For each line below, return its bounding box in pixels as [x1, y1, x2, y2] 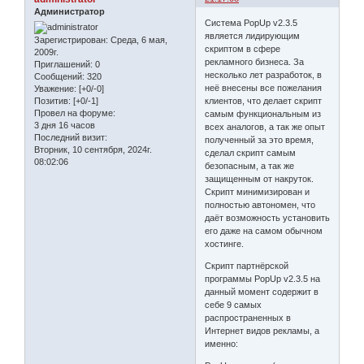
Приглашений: [34, 59, 93, 70]
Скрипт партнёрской [205, 260, 289, 271]
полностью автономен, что [205, 199, 316, 210]
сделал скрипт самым [205, 147, 297, 158]
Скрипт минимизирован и [205, 186, 310, 197]
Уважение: [34, 84, 76, 94]
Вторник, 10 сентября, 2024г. [34, 145, 152, 155]
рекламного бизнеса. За [205, 56, 305, 67]
